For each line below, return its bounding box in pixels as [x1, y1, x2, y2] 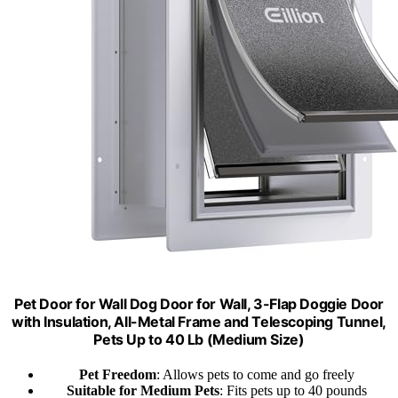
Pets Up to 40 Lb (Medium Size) [93, 330, 305, 348]
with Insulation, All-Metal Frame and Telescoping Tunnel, [12, 312, 386, 330]
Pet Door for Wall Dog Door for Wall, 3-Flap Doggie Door [13, 294, 384, 313]
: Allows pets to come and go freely [156, 366, 354, 382]
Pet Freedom [79, 366, 156, 382]
